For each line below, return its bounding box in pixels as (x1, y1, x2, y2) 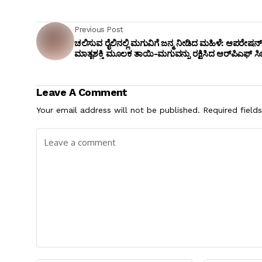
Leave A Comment (36, 86, 127, 99)
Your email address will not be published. (36, 105, 200, 115)
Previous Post (74, 25, 123, 34)
